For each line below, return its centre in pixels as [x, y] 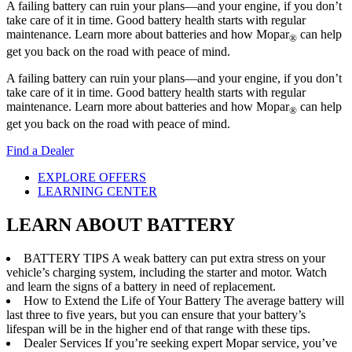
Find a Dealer [40, 151]
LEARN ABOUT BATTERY [121, 225]
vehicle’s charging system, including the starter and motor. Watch [167, 273]
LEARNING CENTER [97, 192]
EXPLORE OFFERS [92, 178]
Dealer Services [62, 343]
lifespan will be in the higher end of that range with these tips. [158, 329]
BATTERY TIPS [66, 258]
